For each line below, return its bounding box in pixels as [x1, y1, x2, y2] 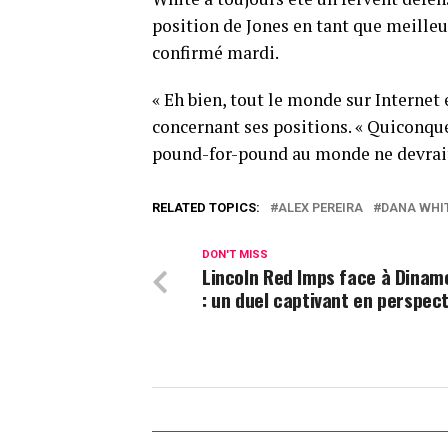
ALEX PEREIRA [278, 200, 363, 216]
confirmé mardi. [152, 41, 279, 65]
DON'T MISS [202, 248, 268, 262]
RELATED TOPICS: [152, 200, 260, 216]
